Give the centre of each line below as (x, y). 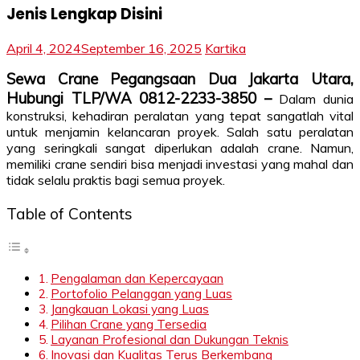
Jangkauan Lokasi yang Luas (130, 309)
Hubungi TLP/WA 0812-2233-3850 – (143, 98)
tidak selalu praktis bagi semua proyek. (116, 180)
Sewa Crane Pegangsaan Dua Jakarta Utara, (180, 79)
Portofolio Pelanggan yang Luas (142, 293)
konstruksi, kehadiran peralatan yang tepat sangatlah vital (180, 116)
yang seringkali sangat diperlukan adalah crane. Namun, (180, 148)
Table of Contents (70, 213)
